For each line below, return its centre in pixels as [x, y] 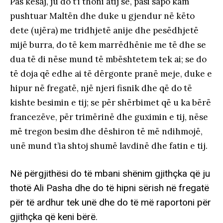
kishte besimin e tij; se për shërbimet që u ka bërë [111, 102]
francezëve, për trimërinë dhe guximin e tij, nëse [109, 117]
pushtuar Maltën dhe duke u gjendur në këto [102, 16]
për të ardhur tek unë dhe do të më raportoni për [111, 202]
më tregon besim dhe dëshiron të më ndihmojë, [106, 131]
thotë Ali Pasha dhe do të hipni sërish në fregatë [110, 188]
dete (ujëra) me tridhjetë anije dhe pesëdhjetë [104, 30]
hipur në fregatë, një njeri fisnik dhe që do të [101, 88]
